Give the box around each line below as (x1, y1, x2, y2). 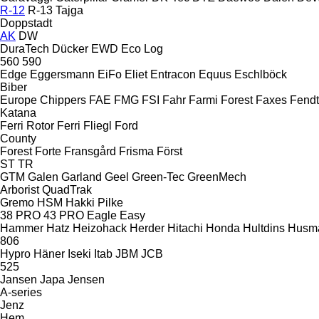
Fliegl (83, 119, 112, 132)
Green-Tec (132, 170, 184, 183)
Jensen (68, 273, 105, 286)
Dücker (52, 42, 88, 55)
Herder (130, 221, 164, 234)
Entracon (150, 68, 196, 80)
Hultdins (243, 221, 285, 234)
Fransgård (64, 145, 116, 157)
